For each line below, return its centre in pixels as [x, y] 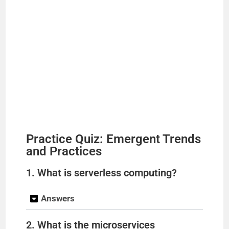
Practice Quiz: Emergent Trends [114, 139]
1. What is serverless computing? [102, 173]
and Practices [64, 151]
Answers [58, 198]
